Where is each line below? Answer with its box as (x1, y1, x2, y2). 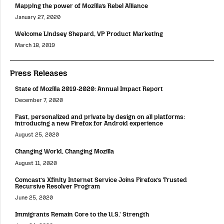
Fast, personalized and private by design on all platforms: (15, 113, 185, 121)
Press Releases (10, 68, 67, 78)
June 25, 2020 (15, 194, 53, 201)
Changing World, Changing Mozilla (15, 147, 114, 155)
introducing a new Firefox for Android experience (15, 119, 163, 127)
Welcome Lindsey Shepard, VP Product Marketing (15, 30, 163, 38)
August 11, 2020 (15, 159, 57, 166)
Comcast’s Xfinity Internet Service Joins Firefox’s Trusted (15, 175, 187, 183)
